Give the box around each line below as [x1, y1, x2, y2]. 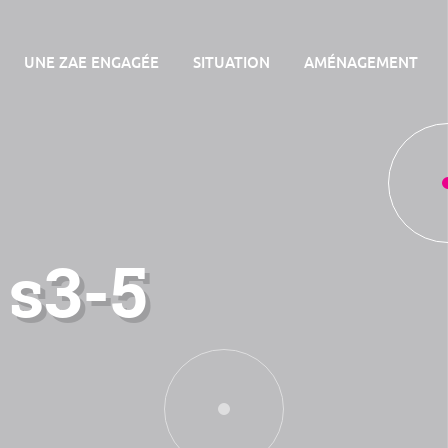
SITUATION [193, 52, 270, 71]
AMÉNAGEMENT [304, 52, 418, 71]
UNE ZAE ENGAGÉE [24, 52, 159, 71]
